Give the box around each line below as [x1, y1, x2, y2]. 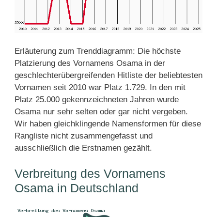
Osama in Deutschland [15, 181, 139, 195]
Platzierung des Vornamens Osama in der [15, 58, 165, 68]
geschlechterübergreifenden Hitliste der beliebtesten [15, 70, 202, 80]
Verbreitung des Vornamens [15, 166, 166, 180]
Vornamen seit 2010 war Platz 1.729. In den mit [15, 82, 186, 92]
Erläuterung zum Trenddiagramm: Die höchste [15, 46, 181, 56]
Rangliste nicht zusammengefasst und [15, 131, 153, 140]
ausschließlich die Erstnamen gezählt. [15, 143, 152, 153]
